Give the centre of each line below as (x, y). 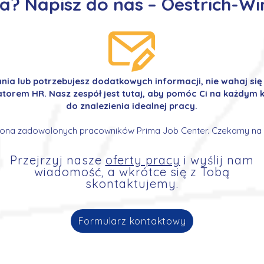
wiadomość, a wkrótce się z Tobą (132, 172)
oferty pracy (143, 160)
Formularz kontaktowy (132, 221)
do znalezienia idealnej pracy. (132, 106)
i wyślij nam (217, 160)
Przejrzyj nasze (57, 160)
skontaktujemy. (132, 184)
